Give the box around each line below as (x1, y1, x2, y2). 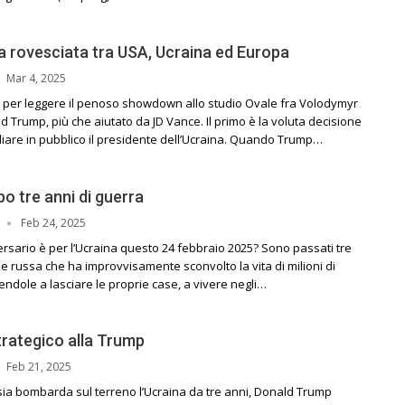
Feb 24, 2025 (21, 214, 86, 231)
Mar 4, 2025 (6, 71, 66, 87)
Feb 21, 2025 (6, 359, 71, 375)
